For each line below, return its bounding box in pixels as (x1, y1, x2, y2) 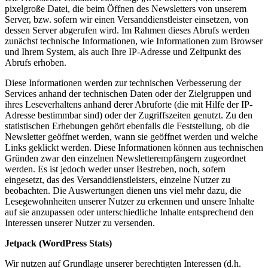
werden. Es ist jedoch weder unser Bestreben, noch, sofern (5, 163, 226, 174)
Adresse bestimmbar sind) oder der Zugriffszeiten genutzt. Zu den (5, 109, 252, 120)
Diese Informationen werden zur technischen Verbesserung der (5, 77, 241, 88)
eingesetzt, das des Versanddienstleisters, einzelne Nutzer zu (5, 174, 230, 185)
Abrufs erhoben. (5, 57, 66, 68)
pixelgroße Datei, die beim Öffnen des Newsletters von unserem (5, 3, 246, 14)
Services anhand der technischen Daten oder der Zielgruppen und (5, 88, 251, 99)
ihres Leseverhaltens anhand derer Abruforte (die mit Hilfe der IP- (5, 99, 252, 109)
